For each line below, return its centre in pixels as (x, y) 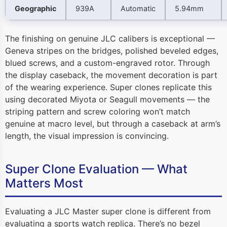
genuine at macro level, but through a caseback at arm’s (113, 124)
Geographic (35, 9)
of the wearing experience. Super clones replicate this (108, 87)
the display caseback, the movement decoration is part (111, 75)
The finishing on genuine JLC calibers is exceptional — (110, 39)
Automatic (138, 9)
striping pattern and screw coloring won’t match (98, 112)
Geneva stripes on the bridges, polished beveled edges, (112, 51)
